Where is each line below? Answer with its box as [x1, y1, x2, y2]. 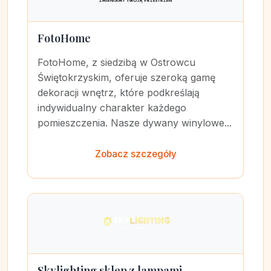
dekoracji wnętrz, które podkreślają [38, 87, 200, 99]
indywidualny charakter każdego [38, 102, 186, 114]
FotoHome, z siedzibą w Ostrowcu [38, 56, 195, 68]
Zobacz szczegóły [94, 148, 177, 160]
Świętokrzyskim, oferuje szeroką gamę [38, 71, 215, 83]
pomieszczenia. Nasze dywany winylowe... [38, 117, 232, 129]
